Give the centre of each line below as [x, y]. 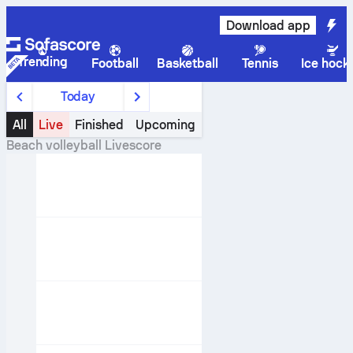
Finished [100, 124]
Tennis [260, 63]
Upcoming [166, 124]
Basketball [188, 63]
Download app [268, 25]
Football [115, 63]
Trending [43, 62]
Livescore [131, 145]
